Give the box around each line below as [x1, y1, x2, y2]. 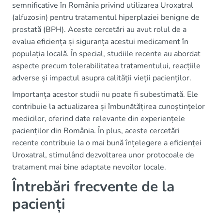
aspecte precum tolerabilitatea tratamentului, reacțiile [12, 61, 201, 71]
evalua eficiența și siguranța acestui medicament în [12, 36, 188, 47]
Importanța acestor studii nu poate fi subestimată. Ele [12, 89, 198, 100]
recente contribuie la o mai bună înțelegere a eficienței [12, 138, 201, 148]
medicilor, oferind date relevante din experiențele [12, 113, 185, 124]
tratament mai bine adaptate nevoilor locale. [12, 162, 166, 172]
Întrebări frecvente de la [12, 177, 174, 197]
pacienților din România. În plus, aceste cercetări [12, 125, 180, 136]
